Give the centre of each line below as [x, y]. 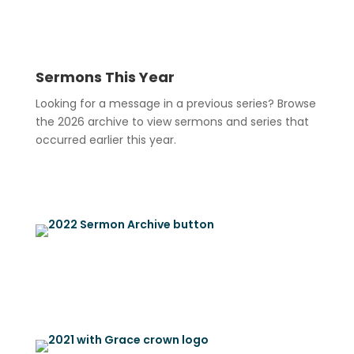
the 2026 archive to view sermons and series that [172, 121]
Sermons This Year [105, 77]
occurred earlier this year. [105, 139]
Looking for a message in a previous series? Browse [175, 103]
